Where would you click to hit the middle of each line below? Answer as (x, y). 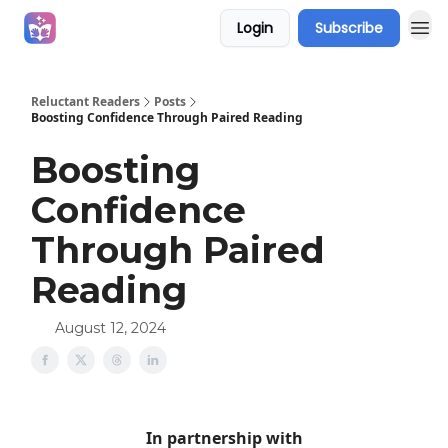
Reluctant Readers (85, 101)
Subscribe (349, 28)
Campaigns (118, 27)
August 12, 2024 (110, 328)
